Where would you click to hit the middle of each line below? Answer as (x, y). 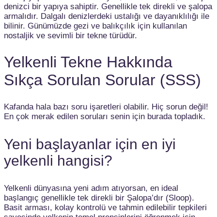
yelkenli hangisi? (58, 161)
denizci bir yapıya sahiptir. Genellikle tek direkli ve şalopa (108, 6)
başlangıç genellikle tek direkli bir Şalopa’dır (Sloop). (99, 198)
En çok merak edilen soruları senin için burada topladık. (105, 116)
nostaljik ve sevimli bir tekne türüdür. (70, 35)
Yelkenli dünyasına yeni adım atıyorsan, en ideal (91, 188)
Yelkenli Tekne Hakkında (88, 62)
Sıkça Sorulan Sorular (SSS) (102, 80)
